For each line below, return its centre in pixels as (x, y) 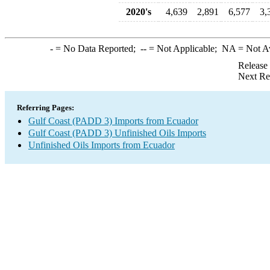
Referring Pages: (46, 108)
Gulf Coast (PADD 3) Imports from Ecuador (113, 121)
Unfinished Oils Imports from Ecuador (102, 145)
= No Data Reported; (96, 49)
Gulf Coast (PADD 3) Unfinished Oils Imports (117, 133)
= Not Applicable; (184, 49)
